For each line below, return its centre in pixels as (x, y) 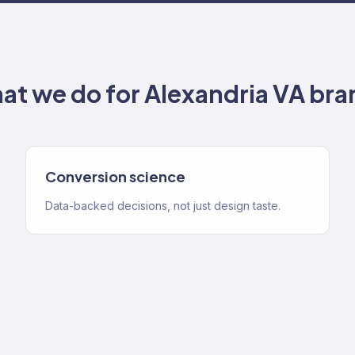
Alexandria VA (224, 94)
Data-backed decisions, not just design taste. (163, 206)
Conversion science (115, 176)
